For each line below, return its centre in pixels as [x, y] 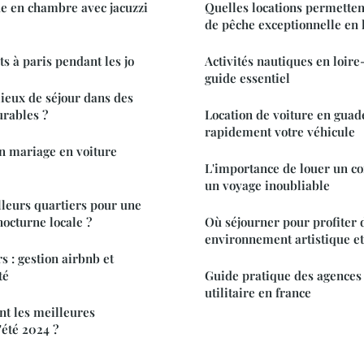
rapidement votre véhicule [280, 132]
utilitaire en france [258, 293]
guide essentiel [247, 78]
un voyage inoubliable [267, 186]
